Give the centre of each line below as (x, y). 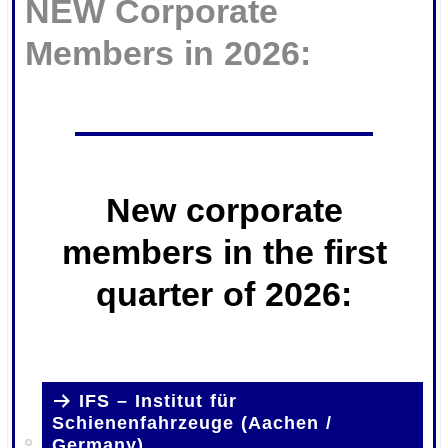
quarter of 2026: (224, 294)
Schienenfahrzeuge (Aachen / (192, 423)
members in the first (224, 252)
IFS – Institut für (158, 401)
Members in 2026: (168, 53)
